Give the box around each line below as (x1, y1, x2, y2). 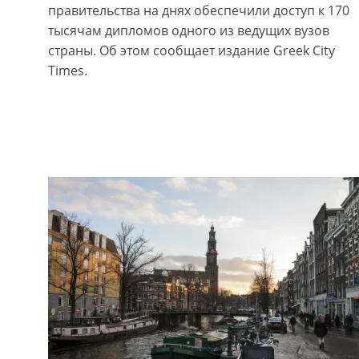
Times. (48, 62, 87, 80)
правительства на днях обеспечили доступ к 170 (48, 2, 349, 20)
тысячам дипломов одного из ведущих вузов (48, 22, 329, 40)
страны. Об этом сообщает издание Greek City (48, 42, 335, 60)
